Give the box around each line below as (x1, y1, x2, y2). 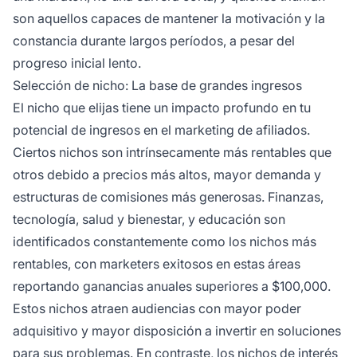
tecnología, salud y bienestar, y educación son (13, 211, 285, 228)
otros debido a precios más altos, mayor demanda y (13, 167, 321, 183)
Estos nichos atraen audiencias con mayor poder (13, 300, 301, 317)
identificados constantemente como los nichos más (13, 233, 316, 250)
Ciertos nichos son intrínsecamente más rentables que (13, 144, 331, 161)
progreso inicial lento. (13, 55, 141, 72)
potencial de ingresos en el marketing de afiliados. (13, 122, 310, 139)
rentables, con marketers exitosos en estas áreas (13, 256, 300, 273)
